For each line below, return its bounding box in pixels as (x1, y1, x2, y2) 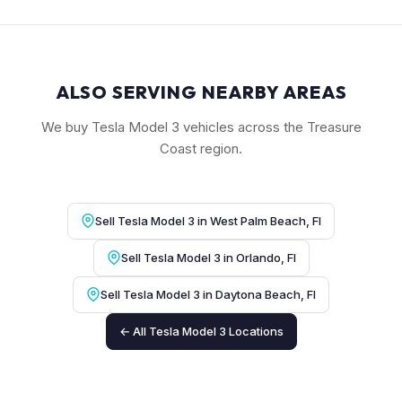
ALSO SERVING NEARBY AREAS (55, 80, 347, 103)
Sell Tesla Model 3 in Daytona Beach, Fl (100, 286, 316, 301)
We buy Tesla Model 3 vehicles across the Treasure (40, 118, 362, 135)
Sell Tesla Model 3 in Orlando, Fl (120, 249, 296, 265)
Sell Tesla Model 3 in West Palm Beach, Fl (95, 213, 321, 228)
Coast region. (160, 139, 242, 157)
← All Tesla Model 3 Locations (118, 323, 284, 338)
